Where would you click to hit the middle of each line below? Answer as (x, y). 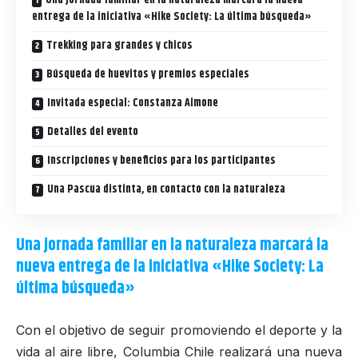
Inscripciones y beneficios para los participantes (161, 161)
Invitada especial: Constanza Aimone (133, 103)
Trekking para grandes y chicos (119, 46)
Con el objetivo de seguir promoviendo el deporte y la (179, 330)
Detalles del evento (93, 132)
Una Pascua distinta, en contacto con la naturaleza (166, 190)
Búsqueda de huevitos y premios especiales (148, 75)
